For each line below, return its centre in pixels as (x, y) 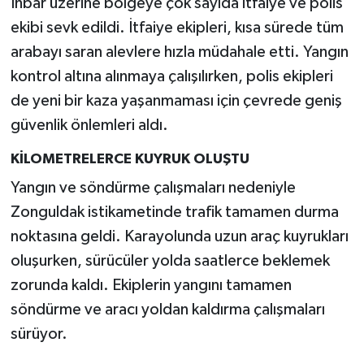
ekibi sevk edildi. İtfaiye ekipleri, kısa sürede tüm (177, 28)
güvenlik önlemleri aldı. (89, 126)
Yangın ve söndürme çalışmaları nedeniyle (153, 187)
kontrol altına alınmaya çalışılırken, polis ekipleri (171, 77)
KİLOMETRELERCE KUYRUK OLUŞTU (130, 160)
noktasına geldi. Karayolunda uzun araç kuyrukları (179, 236)
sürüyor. (39, 334)
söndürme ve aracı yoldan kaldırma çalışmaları (167, 309)
